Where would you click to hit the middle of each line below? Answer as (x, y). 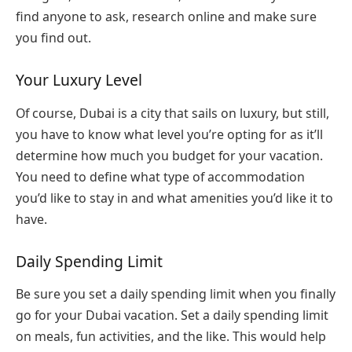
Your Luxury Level (81, 80)
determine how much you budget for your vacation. (169, 155)
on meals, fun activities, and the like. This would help (171, 336)
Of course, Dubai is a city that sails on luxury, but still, (172, 113)
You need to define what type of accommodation (160, 176)
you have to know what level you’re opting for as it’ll (169, 134)
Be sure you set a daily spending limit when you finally (176, 294)
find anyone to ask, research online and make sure (166, 17)
